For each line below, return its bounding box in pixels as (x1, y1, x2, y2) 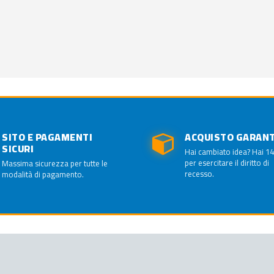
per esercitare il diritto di (185, 155, 269, 170)
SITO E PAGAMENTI (2, 127, 92, 146)
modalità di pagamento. (2, 166, 84, 182)
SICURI (2, 139, 34, 158)
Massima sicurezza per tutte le (2, 155, 108, 171)
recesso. (185, 166, 214, 181)
